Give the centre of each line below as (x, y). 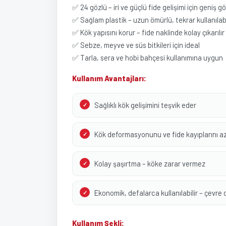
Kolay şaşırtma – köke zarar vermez (150, 163)
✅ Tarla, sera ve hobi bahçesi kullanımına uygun (148, 58)
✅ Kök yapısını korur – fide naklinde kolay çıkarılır (148, 32)
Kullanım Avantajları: (109, 78)
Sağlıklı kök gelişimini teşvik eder (145, 105)
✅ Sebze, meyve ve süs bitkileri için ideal (136, 45)
